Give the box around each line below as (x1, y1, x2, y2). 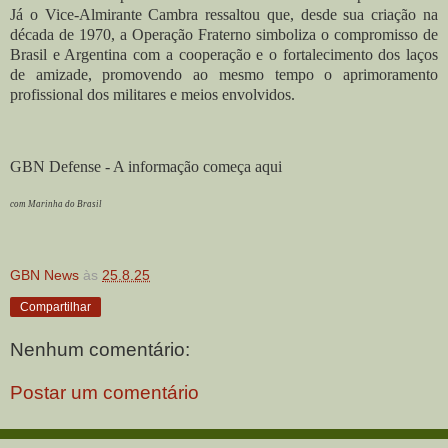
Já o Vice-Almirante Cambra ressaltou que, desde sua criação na (10, 5, 438, 23)
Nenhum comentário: (10, 338, 190, 360)
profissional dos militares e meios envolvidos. (10, 85, 295, 103)
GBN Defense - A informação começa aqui (10, 157, 282, 175)
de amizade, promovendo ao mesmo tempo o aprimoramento (10, 65, 438, 83)
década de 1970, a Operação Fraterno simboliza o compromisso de (10, 25, 438, 43)
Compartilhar (20, 300, 91, 315)
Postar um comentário (10, 382, 199, 404)
